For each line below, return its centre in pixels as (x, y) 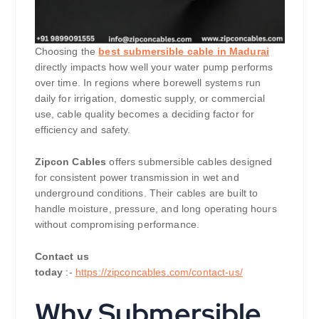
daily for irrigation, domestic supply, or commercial (150, 99)
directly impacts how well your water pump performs (154, 67)
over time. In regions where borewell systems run (148, 83)
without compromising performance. (117, 224)
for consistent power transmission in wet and (137, 177)
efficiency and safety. (83, 130)
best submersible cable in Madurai (184, 52)
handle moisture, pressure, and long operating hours (156, 208)
